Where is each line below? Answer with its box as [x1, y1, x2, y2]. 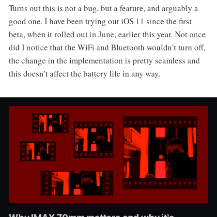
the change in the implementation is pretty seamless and [8, 55, 200, 66]
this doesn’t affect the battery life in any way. [8, 68, 163, 79]
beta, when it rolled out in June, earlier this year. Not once [8, 29, 206, 40]
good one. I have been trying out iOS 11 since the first [8, 15, 192, 27]
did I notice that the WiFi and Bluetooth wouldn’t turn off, [8, 42, 205, 53]
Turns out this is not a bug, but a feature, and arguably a [8, 2, 198, 14]
